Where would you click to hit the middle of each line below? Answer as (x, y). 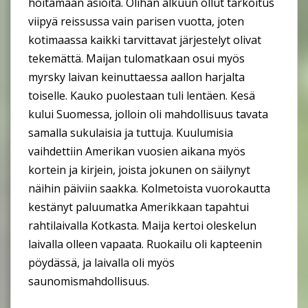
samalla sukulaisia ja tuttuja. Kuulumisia (131, 133)
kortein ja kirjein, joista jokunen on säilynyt (139, 170)
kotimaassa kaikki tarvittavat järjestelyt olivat (145, 40)
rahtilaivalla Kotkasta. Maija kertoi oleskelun (142, 226)
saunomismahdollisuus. (89, 282)
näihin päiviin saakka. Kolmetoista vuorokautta (149, 189)
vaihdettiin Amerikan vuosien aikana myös (137, 152)
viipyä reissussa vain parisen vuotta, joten (136, 22)
